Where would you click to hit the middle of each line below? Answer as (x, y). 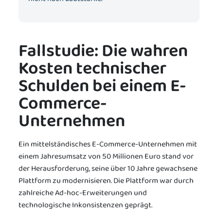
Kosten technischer (92, 68)
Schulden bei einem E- (102, 86)
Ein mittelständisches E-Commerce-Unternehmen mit (108, 145)
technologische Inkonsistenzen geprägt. (85, 205)
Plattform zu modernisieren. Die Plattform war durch (106, 181)
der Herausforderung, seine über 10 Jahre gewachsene (108, 169)
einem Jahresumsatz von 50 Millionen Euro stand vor (106, 157)
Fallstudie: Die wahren (103, 51)
